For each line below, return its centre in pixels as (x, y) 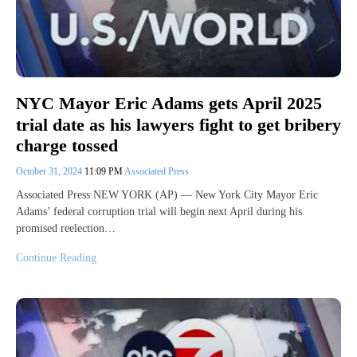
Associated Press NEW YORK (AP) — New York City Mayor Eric (167, 195)
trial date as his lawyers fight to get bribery (178, 124)
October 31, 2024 (50, 172)
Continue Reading (56, 258)
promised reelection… (66, 229)
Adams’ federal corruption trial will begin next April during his (159, 212)
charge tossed (67, 146)
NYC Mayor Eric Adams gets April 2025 (169, 104)
